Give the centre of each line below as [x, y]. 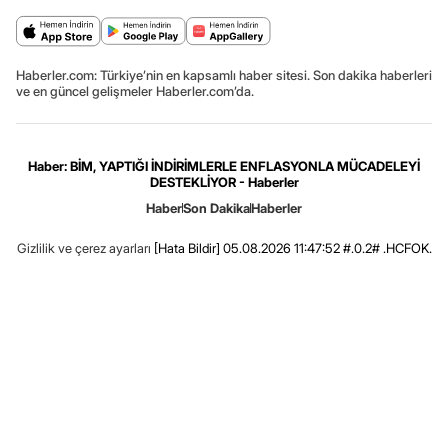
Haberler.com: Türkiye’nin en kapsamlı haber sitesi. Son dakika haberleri [224, 75]
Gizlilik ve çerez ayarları [83, 248]
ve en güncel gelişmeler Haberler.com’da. [135, 91]
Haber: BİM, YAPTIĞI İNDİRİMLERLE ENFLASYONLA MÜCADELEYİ [224, 166]
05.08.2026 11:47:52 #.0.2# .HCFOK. [325, 248]
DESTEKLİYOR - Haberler [224, 182]
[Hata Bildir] [186, 248]
